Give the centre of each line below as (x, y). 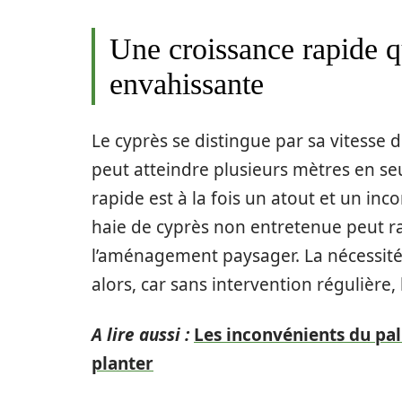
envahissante (187, 84)
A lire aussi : (140, 335)
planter (122, 363)
